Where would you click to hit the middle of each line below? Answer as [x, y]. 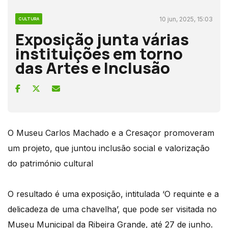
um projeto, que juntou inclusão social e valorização [109, 148]
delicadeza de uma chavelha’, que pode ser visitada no [112, 209]
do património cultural [50, 163]
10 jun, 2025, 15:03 [186, 19]
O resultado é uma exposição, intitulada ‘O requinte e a [113, 194]
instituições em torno [99, 53]
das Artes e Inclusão [93, 67]
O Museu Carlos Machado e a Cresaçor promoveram [111, 133]
